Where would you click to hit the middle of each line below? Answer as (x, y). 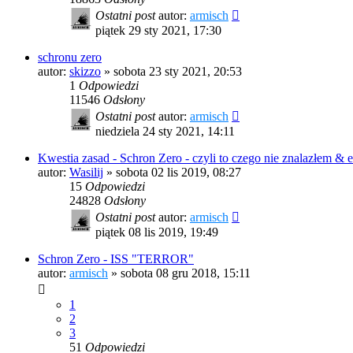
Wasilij (86, 173)
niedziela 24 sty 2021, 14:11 (165, 132)
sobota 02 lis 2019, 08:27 (178, 173)
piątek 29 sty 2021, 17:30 (158, 31)
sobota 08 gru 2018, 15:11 (186, 273)
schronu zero (70, 58)
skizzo (85, 72)
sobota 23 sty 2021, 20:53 (178, 72)
